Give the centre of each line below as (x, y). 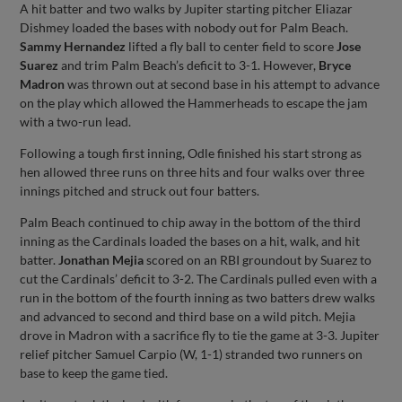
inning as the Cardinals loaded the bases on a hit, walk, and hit (190, 240)
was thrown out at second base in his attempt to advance (223, 83)
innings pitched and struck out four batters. (140, 190)
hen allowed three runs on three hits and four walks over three (192, 171)
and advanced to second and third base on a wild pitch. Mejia (188, 316)
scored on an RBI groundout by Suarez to (258, 259)
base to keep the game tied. (94, 372)
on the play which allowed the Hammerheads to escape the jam (194, 102)
